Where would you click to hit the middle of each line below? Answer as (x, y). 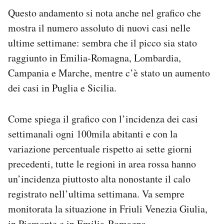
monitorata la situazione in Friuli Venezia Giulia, (108, 208)
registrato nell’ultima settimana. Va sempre (96, 193)
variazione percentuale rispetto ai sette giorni (100, 148)
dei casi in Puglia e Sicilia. (62, 87)
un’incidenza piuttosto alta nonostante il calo (99, 178)
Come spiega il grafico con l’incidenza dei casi (103, 118)
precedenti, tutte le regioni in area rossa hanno (102, 163)
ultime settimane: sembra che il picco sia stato (102, 42)
